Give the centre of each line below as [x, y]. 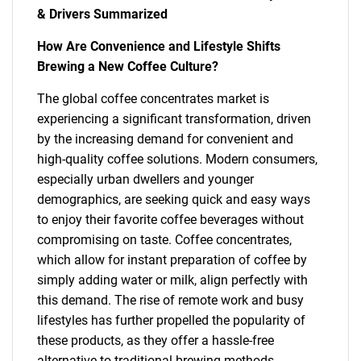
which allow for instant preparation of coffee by [172, 260]
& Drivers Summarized [102, 14]
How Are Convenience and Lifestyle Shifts [159, 46]
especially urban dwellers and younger [145, 179]
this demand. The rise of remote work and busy [170, 300]
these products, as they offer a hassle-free [156, 340]
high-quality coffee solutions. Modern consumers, [177, 159]
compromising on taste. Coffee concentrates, [164, 240]
